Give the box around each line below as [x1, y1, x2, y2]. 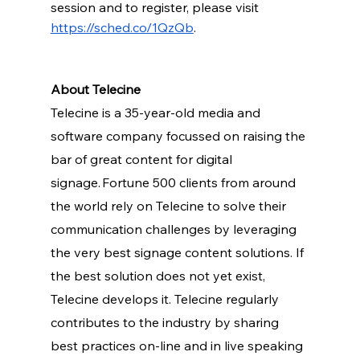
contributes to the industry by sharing [50, 313, 282, 330]
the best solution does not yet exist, [50, 267, 268, 284]
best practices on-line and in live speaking [50, 337, 306, 354]
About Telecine [50, 80, 141, 97]
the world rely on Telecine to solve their [50, 197, 289, 214]
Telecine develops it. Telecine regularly [50, 290, 282, 307]
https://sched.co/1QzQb [50, 18, 194, 35]
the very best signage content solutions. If [50, 243, 307, 260]
